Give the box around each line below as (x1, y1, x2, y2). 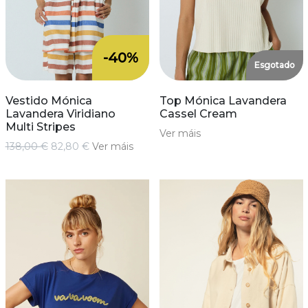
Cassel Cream (159, 107, 237, 121)
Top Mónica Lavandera (159, 94, 287, 108)
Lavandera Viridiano (5, 107, 115, 121)
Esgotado (254, 60, 295, 71)
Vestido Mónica (5, 94, 92, 108)
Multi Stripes (5, 120, 76, 134)
